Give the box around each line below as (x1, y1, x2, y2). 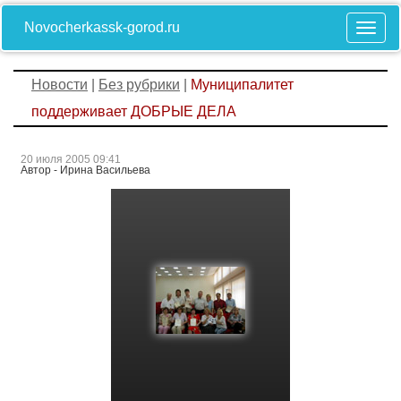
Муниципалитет (191, 77, 294, 92)
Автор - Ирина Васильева (21, 164, 150, 176)
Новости (31, 77, 88, 92)
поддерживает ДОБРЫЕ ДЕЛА (31, 104, 236, 119)
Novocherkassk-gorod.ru (24, 20, 180, 35)
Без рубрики (98, 77, 180, 92)
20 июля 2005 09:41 (21, 153, 121, 166)
